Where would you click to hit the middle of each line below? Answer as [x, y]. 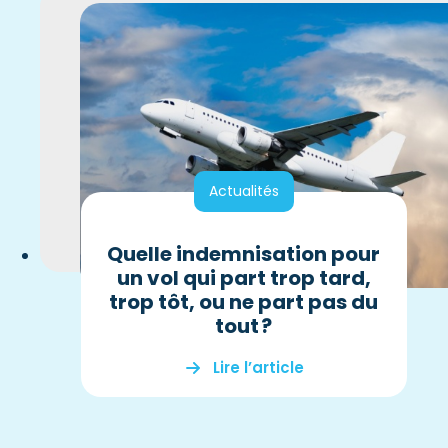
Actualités [243, 191]
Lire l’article [259, 368]
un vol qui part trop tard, [243, 278]
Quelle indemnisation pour [244, 254]
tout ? [244, 326]
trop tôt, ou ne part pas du [244, 302]
